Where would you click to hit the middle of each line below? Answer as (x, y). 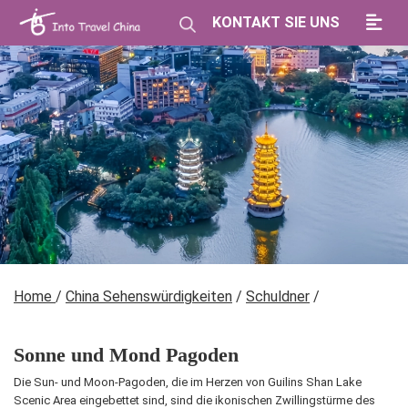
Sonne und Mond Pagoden (126, 355)
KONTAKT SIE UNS (276, 22)
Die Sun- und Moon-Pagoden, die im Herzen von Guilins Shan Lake (188, 382)
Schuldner (278, 296)
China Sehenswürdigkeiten (149, 296)
